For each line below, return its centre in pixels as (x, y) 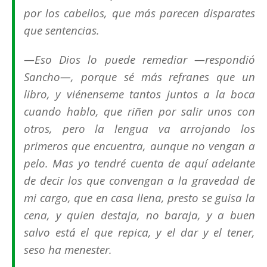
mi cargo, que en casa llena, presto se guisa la (139, 198)
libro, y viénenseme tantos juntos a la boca (139, 94)
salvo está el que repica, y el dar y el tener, (139, 232)
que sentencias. (62, 30)
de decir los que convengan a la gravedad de (139, 181)
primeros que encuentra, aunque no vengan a (139, 146)
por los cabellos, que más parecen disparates (139, 13)
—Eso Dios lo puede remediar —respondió (139, 60)
